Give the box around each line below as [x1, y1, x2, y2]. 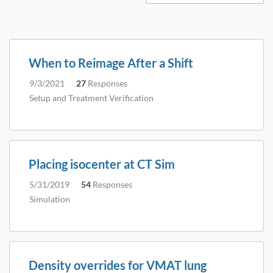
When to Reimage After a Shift [29, 55, 193, 70]
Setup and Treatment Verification [29, 93, 154, 103]
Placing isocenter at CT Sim [29, 157, 175, 171]
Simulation [29, 194, 70, 204]
